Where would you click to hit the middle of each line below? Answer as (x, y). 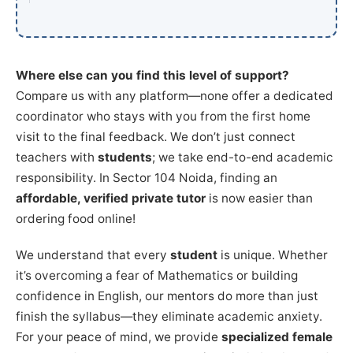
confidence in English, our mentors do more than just (167, 295)
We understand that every (93, 255)
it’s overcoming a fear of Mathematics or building (157, 275)
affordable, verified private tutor (111, 198)
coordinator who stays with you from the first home (163, 116)
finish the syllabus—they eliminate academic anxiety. (169, 316)
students (125, 157)
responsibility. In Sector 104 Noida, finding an (147, 177)
